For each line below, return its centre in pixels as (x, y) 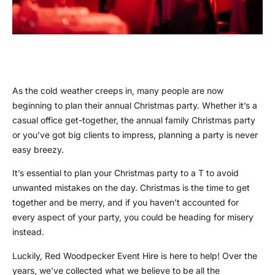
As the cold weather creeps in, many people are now (118, 91)
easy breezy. (38, 150)
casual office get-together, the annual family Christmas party (134, 120)
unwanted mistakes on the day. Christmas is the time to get (131, 188)
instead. (28, 232)
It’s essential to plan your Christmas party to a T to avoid (126, 173)
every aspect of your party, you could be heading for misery (133, 217)
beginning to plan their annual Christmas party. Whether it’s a (135, 106)
